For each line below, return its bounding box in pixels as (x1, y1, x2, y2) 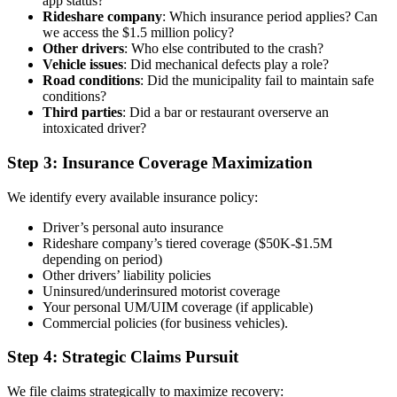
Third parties (43, 105, 122, 121)
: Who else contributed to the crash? (124, 41, 323, 57)
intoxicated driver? (43, 121, 146, 136)
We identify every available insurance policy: (7, 189, 258, 205)
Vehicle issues (43, 57, 123, 73)
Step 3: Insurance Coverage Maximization (7, 152, 313, 172)
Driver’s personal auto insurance (43, 219, 223, 235)
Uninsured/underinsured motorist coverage (43, 283, 280, 299)
